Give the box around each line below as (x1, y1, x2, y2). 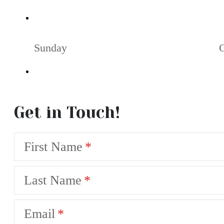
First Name (24, 139, 82, 154)
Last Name (24, 172, 81, 187)
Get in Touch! (14, 103, 120, 122)
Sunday (34, 41, 67, 54)
